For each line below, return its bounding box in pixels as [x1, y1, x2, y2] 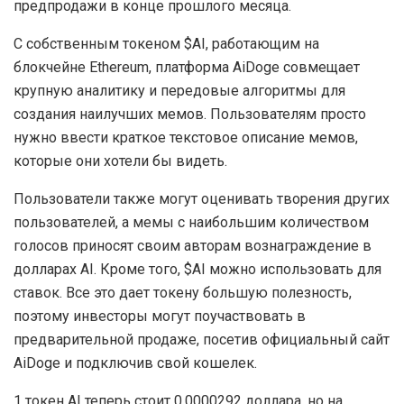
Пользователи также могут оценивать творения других [14, 189, 390, 207]
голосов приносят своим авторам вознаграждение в [14, 236, 372, 254]
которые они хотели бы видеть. [14, 151, 227, 170]
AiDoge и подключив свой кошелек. [14, 353, 257, 372]
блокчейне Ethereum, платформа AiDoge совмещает [14, 58, 360, 76]
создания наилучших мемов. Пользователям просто [14, 105, 366, 123]
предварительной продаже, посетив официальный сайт [14, 330, 390, 348]
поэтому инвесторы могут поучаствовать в [14, 307, 306, 325]
